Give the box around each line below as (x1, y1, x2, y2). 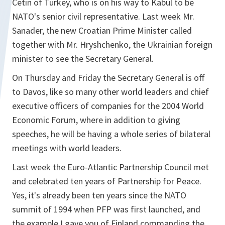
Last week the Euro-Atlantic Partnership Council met (12, 161, 209, 173)
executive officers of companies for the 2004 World (12, 100, 204, 111)
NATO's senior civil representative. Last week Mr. (12, 11, 194, 22)
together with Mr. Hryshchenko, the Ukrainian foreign (12, 39, 212, 50)
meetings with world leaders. (12, 142, 122, 154)
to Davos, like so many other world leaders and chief (12, 86, 209, 97)
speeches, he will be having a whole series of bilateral (12, 128, 210, 140)
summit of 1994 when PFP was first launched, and (12, 203, 200, 215)
